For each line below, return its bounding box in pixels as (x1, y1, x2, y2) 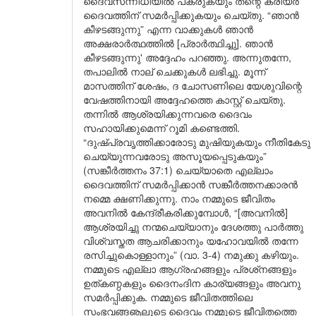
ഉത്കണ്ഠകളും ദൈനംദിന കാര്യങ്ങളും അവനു (83, 276, 300, 290)
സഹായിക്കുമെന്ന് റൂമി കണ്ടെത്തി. (83, 121, 243, 135)
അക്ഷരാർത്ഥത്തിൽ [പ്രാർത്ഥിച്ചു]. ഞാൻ (83, 36, 273, 50)
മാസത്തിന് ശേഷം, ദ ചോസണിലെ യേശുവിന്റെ (83, 78, 302, 92)
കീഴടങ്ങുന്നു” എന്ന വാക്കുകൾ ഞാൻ (83, 22, 253, 36)
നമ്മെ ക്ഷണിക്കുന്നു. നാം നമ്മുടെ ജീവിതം (83, 191, 275, 205)
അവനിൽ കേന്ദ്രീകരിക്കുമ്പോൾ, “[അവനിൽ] (83, 205, 288, 219)
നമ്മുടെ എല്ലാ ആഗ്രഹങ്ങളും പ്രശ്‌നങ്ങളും (83, 262, 296, 276)
